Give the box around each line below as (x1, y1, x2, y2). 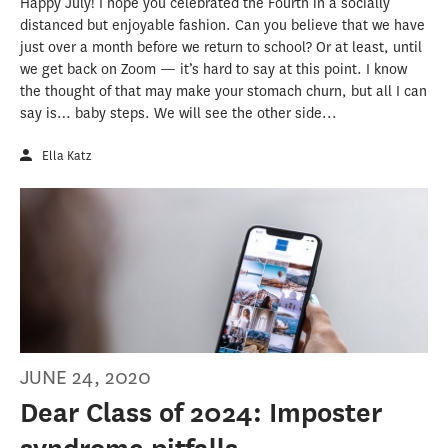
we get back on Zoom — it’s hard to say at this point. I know (20, 59, 407, 79)
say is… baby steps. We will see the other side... (20, 103, 337, 123)
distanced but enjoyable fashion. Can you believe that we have (20, 15, 425, 35)
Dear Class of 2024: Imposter (20, 397, 382, 429)
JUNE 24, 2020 (20, 364, 151, 392)
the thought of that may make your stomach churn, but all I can (20, 81, 427, 101)
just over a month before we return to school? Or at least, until (20, 37, 422, 57)
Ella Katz (42, 146, 91, 164)
